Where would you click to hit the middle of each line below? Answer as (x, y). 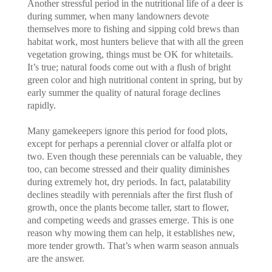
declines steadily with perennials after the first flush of (130, 194)
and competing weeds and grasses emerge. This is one (130, 220)
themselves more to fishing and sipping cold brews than (133, 29)
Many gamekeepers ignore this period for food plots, (127, 131)
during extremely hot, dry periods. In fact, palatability (129, 182)
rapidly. (42, 105)
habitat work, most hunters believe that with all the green (135, 41)
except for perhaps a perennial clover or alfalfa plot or (129, 143)
